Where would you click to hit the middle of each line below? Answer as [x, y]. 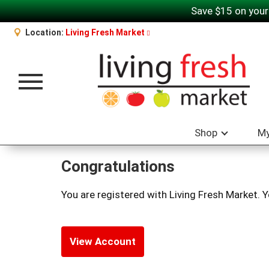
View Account [103, 241]
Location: [45, 32]
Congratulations [118, 166]
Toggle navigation [61, 86]
